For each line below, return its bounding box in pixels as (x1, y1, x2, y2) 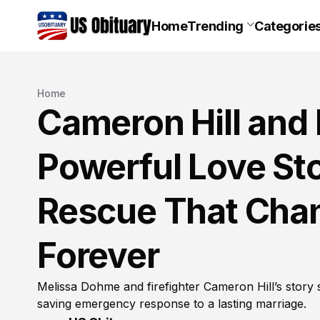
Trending (187, 18, 244, 34)
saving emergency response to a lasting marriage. (37, 296, 306, 311)
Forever (37, 234, 159, 276)
